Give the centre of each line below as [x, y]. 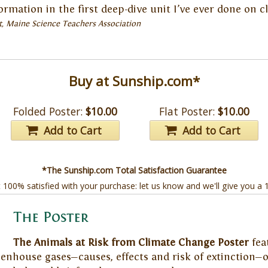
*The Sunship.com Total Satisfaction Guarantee [134, 170]
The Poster [51, 217]
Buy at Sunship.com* [134, 81]
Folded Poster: [48, 111]
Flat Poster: [187, 111]
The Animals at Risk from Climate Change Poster [131, 243]
